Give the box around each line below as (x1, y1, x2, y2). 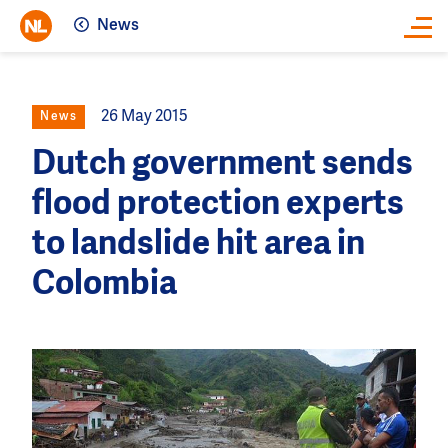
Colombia (32, 268, 177, 301)
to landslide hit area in (32, 228, 365, 261)
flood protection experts (32, 188, 404, 221)
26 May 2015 (101, 108, 188, 125)
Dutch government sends (32, 148, 413, 181)
